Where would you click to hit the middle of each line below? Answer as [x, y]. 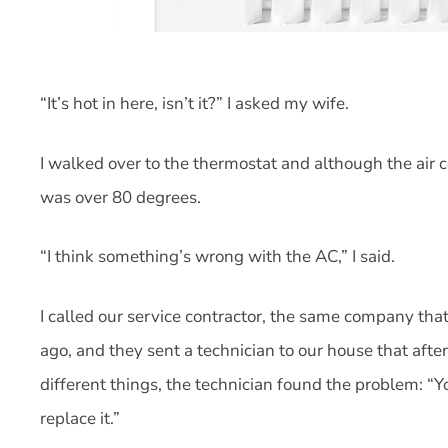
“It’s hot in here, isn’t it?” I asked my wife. [194, 103]
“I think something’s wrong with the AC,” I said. [217, 256]
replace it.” [80, 418]
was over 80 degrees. [120, 197]
